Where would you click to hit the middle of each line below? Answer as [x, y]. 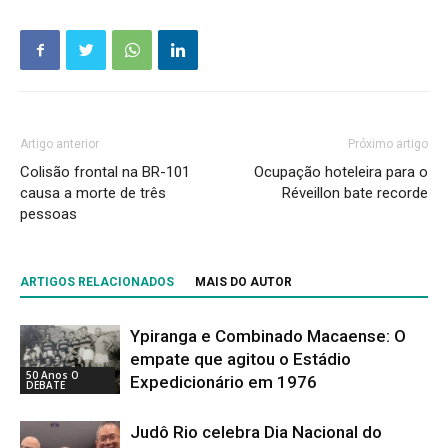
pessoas [48, 214]
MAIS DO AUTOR [243, 282]
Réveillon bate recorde [355, 193]
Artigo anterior [59, 144]
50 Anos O [52, 374]
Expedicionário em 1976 [223, 382]
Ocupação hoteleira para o [341, 172]
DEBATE [45, 384]
